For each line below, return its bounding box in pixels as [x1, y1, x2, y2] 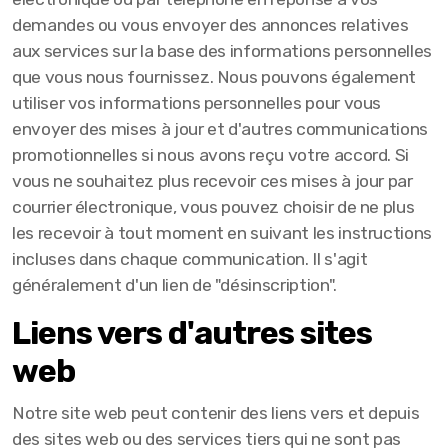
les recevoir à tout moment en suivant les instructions [12, 223, 432, 243]
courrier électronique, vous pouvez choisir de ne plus [12, 197, 415, 217]
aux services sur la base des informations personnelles [12, 41, 432, 61]
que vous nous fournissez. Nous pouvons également [12, 67, 417, 87]
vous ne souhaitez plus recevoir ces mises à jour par [12, 171, 413, 191]
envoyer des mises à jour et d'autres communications [12, 119, 429, 139]
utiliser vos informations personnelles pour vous [12, 93, 382, 113]
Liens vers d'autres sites [12, 314, 373, 352]
